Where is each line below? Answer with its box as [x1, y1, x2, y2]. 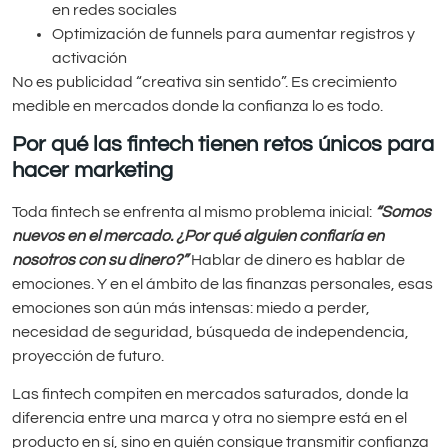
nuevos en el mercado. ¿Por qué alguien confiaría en [12, 228, 384, 244]
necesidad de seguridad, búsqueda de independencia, [12, 324, 409, 340]
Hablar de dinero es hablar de [191, 252, 405, 268]
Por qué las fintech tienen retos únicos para [12, 133, 434, 156]
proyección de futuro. [12, 348, 164, 364]
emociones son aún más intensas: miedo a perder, [12, 300, 370, 316]
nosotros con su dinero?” [12, 252, 191, 268]
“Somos [375, 204, 431, 220]
